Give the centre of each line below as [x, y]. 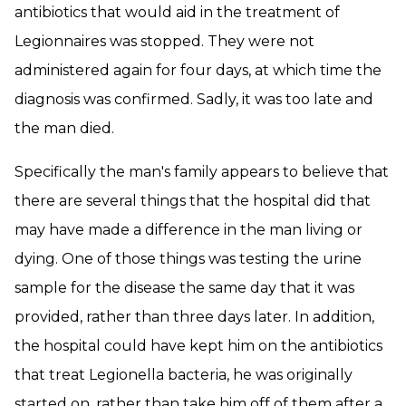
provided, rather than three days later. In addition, [194, 317]
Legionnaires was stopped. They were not [164, 41]
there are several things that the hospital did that [193, 201]
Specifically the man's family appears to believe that [202, 172]
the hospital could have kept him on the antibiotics [198, 346]
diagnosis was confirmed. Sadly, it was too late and [194, 99]
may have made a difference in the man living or [188, 230]
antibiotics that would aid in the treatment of [177, 12]
